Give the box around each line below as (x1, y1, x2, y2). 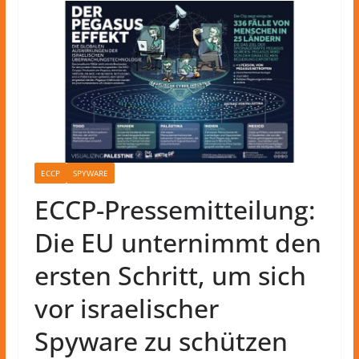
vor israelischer (34, 290, 219, 325)
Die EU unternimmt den (34, 224, 321, 260)
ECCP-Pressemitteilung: (34, 192, 316, 227)
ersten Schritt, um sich (34, 257, 306, 292)
